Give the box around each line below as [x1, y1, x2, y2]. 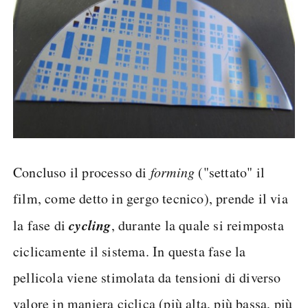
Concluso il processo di [13, 162, 151, 181]
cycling [69, 214, 111, 234]
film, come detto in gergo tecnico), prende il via [13, 188, 288, 208]
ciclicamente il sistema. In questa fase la [13, 241, 246, 261]
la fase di [13, 215, 69, 234]
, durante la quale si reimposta [111, 215, 284, 234]
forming [150, 162, 195, 181]
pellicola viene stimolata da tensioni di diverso [13, 267, 281, 287]
